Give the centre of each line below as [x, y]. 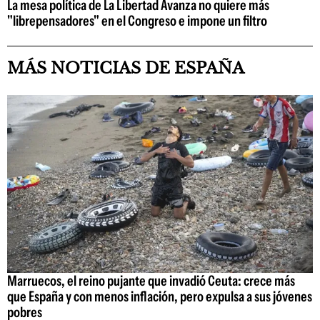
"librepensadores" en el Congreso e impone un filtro [137, 21]
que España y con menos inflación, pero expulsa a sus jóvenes [160, 296]
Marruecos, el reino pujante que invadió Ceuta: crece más [151, 280]
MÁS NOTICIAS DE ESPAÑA [126, 69]
